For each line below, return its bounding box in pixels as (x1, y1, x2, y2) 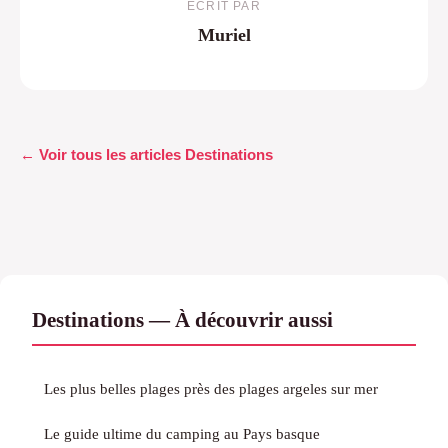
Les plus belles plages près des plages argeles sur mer (44, 379, 378, 397)
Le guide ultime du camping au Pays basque (44, 424, 320, 442)
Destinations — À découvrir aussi (32, 307, 333, 331)
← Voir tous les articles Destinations (20, 145, 273, 163)
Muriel (197, 25, 251, 46)
